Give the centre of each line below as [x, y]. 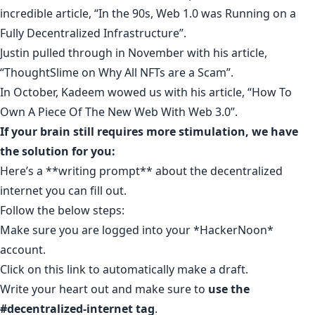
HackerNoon [233, 230]
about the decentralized [219, 171]
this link [65, 269]
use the [229, 289]
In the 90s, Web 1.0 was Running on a [197, 13]
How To [272, 92]
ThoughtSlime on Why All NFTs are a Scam [115, 72]
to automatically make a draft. [167, 269]
